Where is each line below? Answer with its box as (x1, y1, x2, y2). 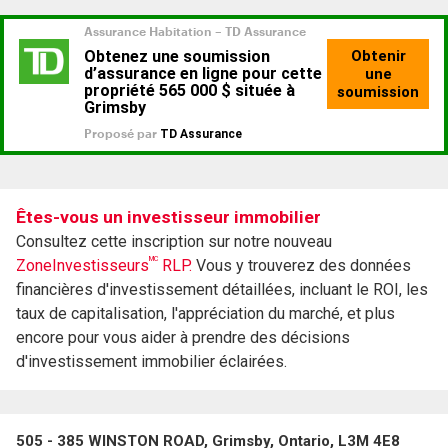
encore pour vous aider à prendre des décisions (16, 328, 350, 348)
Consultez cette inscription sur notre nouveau (16, 232, 332, 252)
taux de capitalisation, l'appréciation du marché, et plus (16, 304, 395, 324)
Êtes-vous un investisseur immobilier (16, 207, 321, 228)
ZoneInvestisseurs (16, 256, 149, 276)
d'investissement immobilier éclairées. (16, 352, 287, 372)
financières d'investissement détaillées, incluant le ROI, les (16, 280, 428, 300)
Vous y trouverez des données (192, 256, 411, 276)
